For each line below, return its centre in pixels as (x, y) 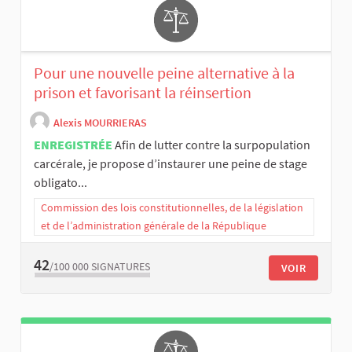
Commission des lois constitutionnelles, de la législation (172, 208)
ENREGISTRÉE (73, 145)
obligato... (60, 183)
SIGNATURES (121, 266)
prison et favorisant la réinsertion (143, 93)
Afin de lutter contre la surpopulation (213, 145)
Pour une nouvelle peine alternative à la (164, 73)
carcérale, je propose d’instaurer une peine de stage (170, 164)
